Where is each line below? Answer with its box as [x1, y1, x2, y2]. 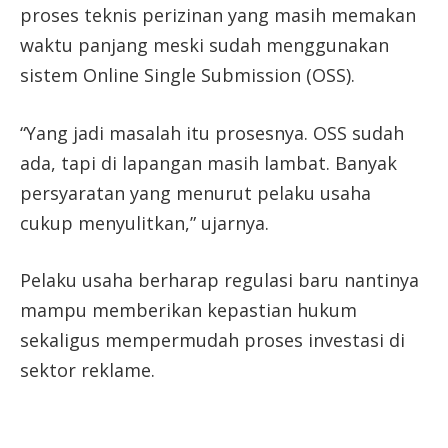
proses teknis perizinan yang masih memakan [20, 2, 416, 27]
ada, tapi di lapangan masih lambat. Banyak [20, 150, 397, 175]
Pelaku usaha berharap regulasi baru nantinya [20, 268, 419, 293]
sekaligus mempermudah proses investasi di [20, 328, 405, 353]
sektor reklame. [20, 358, 155, 383]
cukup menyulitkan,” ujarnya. [20, 210, 269, 235]
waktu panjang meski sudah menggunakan [20, 32, 389, 57]
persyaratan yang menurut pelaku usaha [20, 180, 371, 205]
